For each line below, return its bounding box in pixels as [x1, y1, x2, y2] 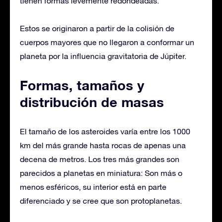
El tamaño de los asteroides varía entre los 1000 [20, 126, 190, 136]
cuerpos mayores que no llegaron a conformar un [20, 37, 194, 47]
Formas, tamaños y [20, 77, 144, 93]
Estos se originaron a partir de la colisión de [20, 23, 174, 33]
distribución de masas [20, 94, 164, 110]
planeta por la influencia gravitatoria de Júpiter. [20, 51, 186, 60]
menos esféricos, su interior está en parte [20, 182, 166, 191]
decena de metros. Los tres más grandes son [20, 154, 179, 164]
